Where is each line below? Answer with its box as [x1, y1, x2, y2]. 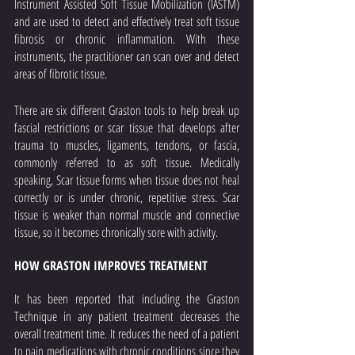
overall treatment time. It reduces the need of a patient [14, 325, 239, 342]
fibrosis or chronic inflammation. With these [14, 30, 239, 48]
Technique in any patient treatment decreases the [14, 307, 239, 325]
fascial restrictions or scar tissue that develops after [14, 119, 239, 136]
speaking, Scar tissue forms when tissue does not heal [14, 171, 239, 189]
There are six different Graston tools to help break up [14, 101, 239, 119]
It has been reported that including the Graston [14, 290, 239, 307]
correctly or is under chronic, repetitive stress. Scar [14, 189, 239, 206]
